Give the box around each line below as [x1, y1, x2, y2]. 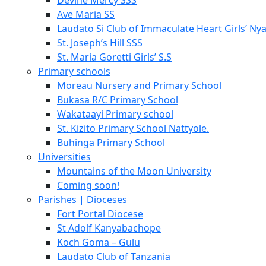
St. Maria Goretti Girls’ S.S [57, 50, 172, 64]
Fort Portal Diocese [57, 207, 143, 220]
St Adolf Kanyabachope [57, 221, 161, 235]
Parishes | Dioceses [38, 193, 127, 206]
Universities [38, 150, 91, 163]
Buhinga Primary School [57, 136, 165, 149]
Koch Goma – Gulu [57, 236, 140, 249]
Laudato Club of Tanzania [57, 250, 170, 263]
